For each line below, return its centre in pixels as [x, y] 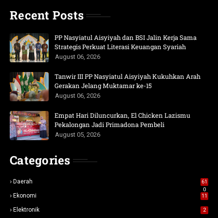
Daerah [23, 182]
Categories [40, 160]
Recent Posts [47, 15]
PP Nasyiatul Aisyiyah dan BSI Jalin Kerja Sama [126, 38]
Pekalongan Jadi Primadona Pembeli [109, 125]
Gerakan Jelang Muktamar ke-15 [103, 86]
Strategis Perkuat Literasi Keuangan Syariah [120, 47]
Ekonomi [25, 196]
